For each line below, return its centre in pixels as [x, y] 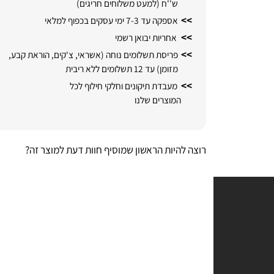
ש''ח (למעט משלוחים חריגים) [143, 26]
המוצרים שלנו [176, 127]
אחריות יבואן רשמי [162, 62]
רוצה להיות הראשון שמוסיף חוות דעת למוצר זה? [132, 179]
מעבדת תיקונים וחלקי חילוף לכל [142, 112]
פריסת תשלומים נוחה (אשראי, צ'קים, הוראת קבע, [109, 80]
